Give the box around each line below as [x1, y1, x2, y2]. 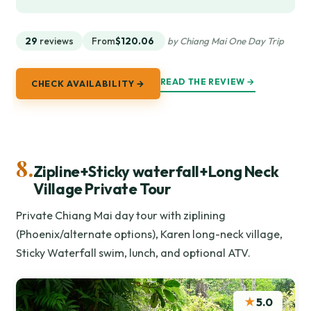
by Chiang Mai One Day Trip [167, 35, 285, 47]
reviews [40, 35, 74, 47]
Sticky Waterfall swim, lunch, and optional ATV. [16, 246, 251, 260]
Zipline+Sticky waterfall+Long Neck [33, 162, 279, 182]
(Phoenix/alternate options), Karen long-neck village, [16, 227, 283, 242]
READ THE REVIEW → [160, 76, 255, 87]
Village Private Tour [33, 179, 171, 199]
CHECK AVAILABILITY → [31, 78, 146, 90]
